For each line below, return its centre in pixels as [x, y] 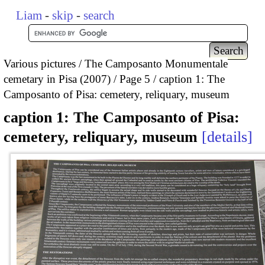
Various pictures [40, 63]
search [99, 15]
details [227, 137]
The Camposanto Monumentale [156, 63]
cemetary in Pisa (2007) [57, 79]
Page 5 [135, 79]
